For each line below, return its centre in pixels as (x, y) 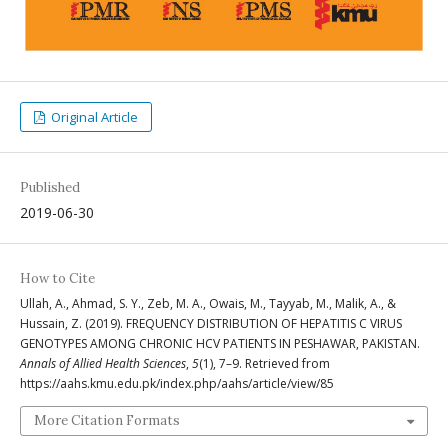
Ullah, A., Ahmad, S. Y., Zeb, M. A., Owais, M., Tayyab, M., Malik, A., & (208, 304)
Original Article (93, 117)
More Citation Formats (107, 421)
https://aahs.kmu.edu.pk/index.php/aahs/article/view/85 (177, 384)
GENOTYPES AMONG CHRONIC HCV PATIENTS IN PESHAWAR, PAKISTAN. (220, 344)
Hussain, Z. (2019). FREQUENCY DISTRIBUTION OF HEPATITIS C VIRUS (211, 324)
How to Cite (57, 279)
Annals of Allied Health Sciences (103, 364)
